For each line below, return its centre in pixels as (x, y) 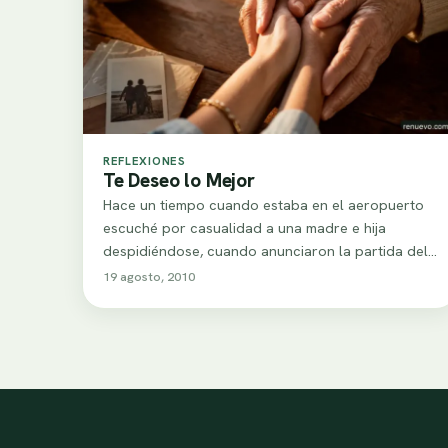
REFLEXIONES (144, 160)
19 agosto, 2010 (149, 276)
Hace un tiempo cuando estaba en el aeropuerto (263, 204)
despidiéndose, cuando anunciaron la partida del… (270, 250)
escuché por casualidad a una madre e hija (244, 227)
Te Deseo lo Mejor (179, 180)
